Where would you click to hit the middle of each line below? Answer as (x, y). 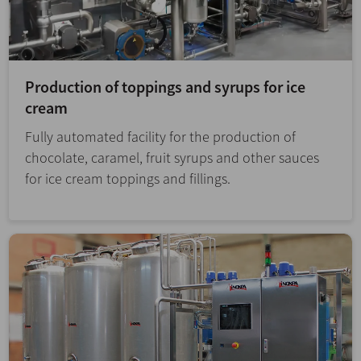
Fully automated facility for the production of (160, 137)
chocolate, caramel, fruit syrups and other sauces (172, 158)
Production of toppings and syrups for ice (165, 87)
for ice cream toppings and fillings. (128, 179)
